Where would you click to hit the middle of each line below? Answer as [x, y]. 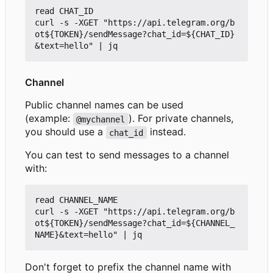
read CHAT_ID [64, 11]
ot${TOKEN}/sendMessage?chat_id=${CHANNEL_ [135, 223]
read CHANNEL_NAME [76, 200]
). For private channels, [182, 119]
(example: [49, 119]
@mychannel [101, 119]
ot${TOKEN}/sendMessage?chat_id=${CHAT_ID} [135, 34]
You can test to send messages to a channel [127, 155]
